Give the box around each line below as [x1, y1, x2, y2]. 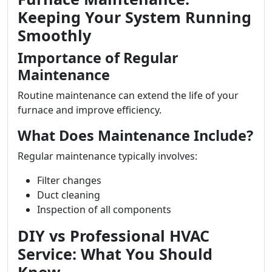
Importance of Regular [18, 48, 178, 67]
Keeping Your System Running [18, 7, 251, 27]
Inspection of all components [37, 203, 171, 216]
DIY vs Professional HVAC [18, 225, 209, 246]
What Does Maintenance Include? [18, 126, 253, 145]
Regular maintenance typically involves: [18, 149, 197, 163]
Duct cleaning [37, 188, 100, 202]
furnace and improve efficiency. [18, 103, 161, 117]
